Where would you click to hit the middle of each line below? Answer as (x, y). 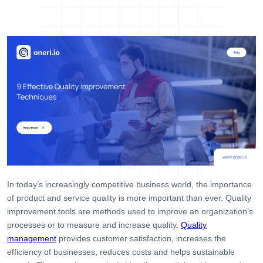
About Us (29, 127)
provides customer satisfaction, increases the (141, 239)
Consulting (32, 31)
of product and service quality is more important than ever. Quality (129, 198)
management (32, 239)
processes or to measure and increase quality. (94, 225)
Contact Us (33, 175)
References (34, 151)
